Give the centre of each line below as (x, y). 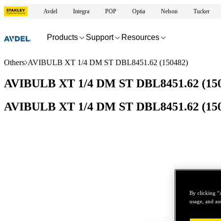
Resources (140, 37)
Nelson (169, 11)
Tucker (202, 11)
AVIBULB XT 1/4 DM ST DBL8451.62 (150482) (108, 62)
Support (100, 37)
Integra (81, 11)
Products (62, 37)
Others (14, 62)
